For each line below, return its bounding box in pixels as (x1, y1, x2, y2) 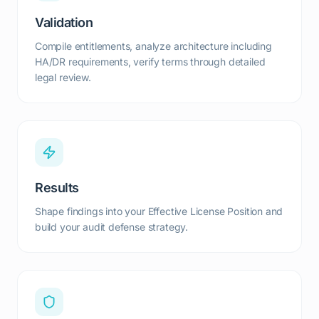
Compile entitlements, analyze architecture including (35, 40, 272, 52)
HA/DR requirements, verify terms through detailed (35, 56, 266, 68)
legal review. (35, 71, 91, 83)
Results (35, 180, 79, 195)
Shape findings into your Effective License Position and (35, 205, 283, 217)
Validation (35, 15, 93, 30)
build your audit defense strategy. (35, 221, 189, 233)
